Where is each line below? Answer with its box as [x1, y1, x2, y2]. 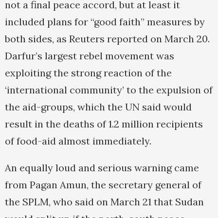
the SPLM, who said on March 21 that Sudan [5, 196, 204, 208]
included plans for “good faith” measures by [5, 16, 205, 28]
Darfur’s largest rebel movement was [5, 50, 174, 62]
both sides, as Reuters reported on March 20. [5, 33, 210, 45]
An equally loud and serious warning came [5, 162, 199, 174]
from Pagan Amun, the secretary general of [5, 179, 201, 191]
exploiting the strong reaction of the [5, 67, 172, 79]
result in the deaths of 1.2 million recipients [5, 118, 203, 130]
